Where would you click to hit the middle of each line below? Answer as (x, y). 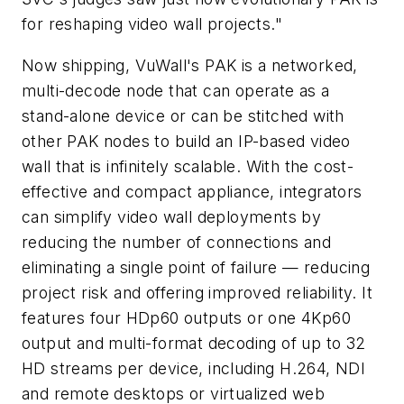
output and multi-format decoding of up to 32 (194, 343)
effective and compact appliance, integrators (192, 191)
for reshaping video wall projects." (152, 24)
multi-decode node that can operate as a (176, 90)
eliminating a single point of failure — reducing (196, 267)
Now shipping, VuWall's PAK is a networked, (190, 65)
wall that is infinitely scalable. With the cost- (188, 166)
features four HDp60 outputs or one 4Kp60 (186, 317)
